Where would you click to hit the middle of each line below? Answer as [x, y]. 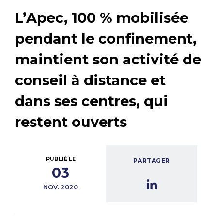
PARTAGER [152, 161]
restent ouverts [71, 122]
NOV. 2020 [61, 187]
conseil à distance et [91, 80]
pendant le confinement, [106, 38]
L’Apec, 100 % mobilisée [102, 17]
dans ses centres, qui [92, 101]
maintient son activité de [108, 59]
